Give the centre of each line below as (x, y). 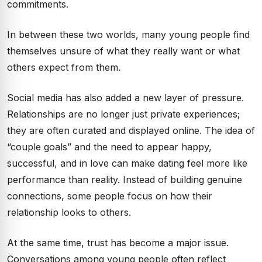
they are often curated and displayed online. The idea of (131, 130)
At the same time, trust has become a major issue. (118, 243)
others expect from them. (64, 67)
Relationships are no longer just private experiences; (123, 114)
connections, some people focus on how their (110, 196)
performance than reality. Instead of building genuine (125, 180)
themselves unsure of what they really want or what (123, 51)
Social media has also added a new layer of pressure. (125, 98)
